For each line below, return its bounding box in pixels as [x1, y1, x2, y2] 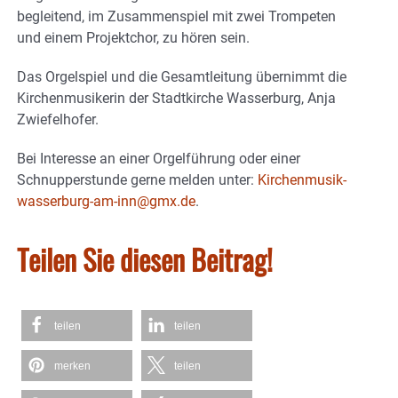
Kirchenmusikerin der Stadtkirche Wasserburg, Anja [17, 90, 336, 107]
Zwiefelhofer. [17, 111, 99, 129]
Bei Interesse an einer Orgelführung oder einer [17, 150, 300, 168]
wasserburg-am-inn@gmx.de [17, 193, 195, 211]
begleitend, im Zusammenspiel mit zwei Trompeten [17, 8, 336, 26]
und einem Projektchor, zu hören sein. [17, 29, 250, 47]
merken [54, 360, 91, 373]
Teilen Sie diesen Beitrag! [17, 238, 273, 281]
